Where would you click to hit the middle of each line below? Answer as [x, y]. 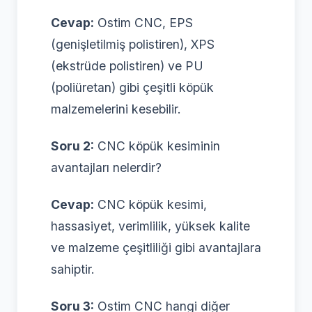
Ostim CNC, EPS [143, 22]
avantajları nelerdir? [106, 167]
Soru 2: [72, 146]
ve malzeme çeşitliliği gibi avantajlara [156, 247]
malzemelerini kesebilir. [116, 109]
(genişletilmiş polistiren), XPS [133, 44]
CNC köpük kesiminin [157, 146]
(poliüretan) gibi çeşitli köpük [132, 87]
